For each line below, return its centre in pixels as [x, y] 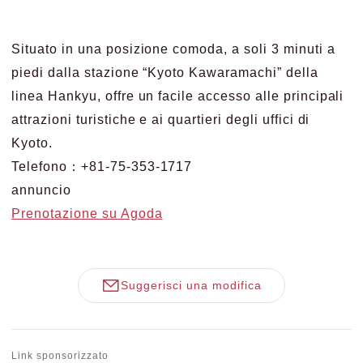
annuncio [41, 190]
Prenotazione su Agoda [87, 213]
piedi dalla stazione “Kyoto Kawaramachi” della [165, 72]
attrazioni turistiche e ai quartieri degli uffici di [161, 119]
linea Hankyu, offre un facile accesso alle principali [178, 96]
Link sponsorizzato [60, 356]
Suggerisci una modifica [191, 285]
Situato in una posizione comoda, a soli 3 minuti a [173, 49]
